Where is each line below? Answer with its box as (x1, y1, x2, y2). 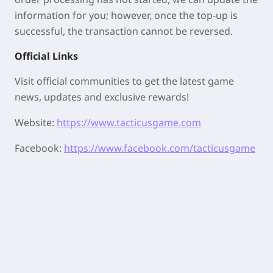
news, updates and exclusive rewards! (15, 90, 189, 104)
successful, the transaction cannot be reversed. (15, 24, 233, 38)
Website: (15, 116, 57, 130)
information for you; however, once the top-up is (15, 9, 238, 23)
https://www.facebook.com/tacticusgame (64, 141, 255, 155)
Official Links (15, 49, 78, 63)
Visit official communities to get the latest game (15, 74, 234, 88)
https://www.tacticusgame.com (57, 116, 201, 130)
